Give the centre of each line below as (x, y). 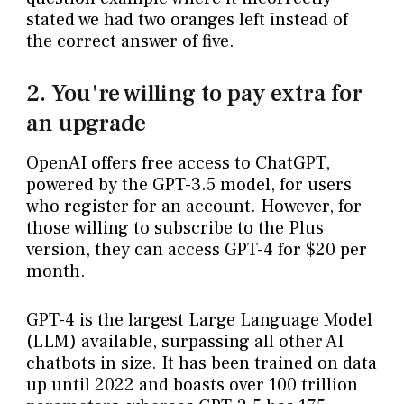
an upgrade (86, 124)
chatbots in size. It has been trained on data (201, 363)
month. (55, 271)
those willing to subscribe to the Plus (174, 228)
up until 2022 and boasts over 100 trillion (192, 385)
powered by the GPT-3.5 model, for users (188, 184)
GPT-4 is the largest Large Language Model (199, 320)
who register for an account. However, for (193, 206)
